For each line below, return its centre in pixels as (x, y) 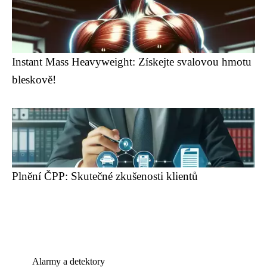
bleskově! (34, 80)
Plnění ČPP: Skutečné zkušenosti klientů (105, 176)
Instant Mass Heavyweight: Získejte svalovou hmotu (132, 62)
